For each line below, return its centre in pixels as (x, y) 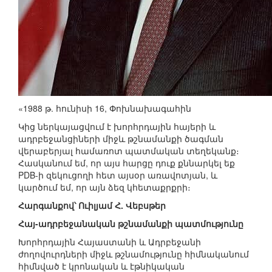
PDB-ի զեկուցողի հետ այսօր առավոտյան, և (118, 175)
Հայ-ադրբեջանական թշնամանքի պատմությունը (131, 224)
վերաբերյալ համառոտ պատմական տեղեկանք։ (129, 151)
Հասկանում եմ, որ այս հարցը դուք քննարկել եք (127, 163)
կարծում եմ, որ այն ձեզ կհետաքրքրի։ (104, 187)
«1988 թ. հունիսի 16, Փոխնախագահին (105, 108)
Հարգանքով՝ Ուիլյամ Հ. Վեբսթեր (92, 206)
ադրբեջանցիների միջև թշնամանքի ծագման (121, 139)
